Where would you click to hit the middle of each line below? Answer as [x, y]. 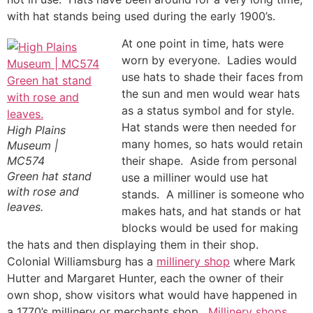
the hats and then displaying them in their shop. [134, 244]
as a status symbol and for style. [210, 110]
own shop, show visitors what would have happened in [152, 294]
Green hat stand [49, 176]
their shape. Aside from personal [209, 160]
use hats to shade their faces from [212, 77]
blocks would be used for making [210, 227]
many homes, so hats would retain [212, 144]
